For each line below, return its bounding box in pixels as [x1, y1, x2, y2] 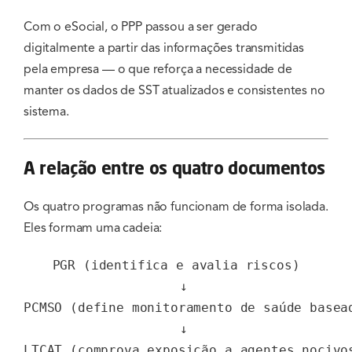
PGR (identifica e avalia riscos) [52, 258, 300, 273]
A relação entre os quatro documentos [24, 157, 326, 179]
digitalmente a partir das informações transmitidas [24, 40, 304, 57]
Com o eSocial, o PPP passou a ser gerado [24, 19, 258, 35]
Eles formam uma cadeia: [24, 220, 163, 236]
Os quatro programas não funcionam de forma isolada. [24, 199, 328, 215]
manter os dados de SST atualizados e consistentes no [24, 82, 325, 99]
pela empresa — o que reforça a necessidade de [24, 61, 292, 78]
